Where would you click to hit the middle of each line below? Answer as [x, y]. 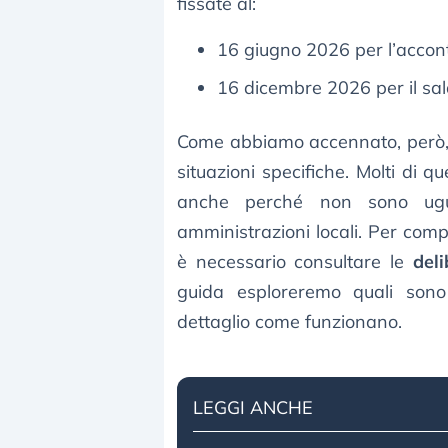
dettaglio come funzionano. [289, 322]
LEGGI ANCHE [253, 408]
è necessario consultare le [295, 262]
